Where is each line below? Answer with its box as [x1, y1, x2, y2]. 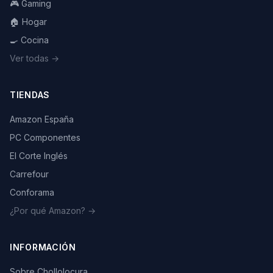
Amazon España [10, 114, 74, 125]
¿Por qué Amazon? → [10, 205, 96, 216]
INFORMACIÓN [10, 242, 76, 253]
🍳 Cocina [10, 35, 49, 46]
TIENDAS [10, 90, 50, 101]
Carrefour [10, 169, 49, 180]
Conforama [10, 187, 54, 198]
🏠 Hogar [10, 16, 47, 27]
